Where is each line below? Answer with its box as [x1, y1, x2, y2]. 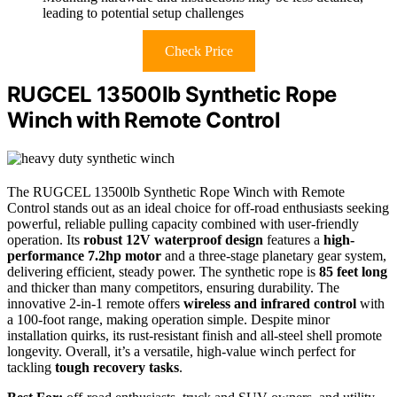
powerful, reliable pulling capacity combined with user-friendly [7, 216, 359, 232]
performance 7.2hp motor [7, 248, 161, 264]
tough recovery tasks [55, 360, 179, 376]
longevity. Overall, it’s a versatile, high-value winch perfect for [7, 344, 355, 360]
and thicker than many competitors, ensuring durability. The [7, 280, 339, 296]
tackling [7, 360, 55, 376]
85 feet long [319, 264, 387, 280]
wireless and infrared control [183, 296, 356, 312]
